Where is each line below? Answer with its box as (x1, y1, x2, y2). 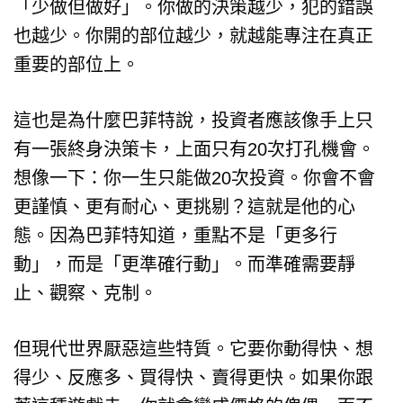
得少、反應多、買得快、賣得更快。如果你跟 (13, 367, 373, 388)
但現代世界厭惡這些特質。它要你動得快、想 (13, 338, 373, 359)
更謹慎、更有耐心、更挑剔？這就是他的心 (13, 196, 355, 217)
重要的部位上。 (13, 54, 139, 75)
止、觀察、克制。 (13, 282, 157, 303)
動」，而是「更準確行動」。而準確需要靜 (13, 254, 355, 274)
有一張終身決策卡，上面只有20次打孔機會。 (13, 139, 375, 159)
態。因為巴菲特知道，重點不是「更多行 (13, 225, 337, 246)
